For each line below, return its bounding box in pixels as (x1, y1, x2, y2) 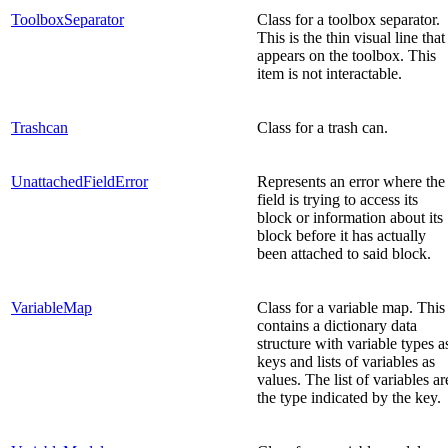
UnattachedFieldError (11, 172, 148, 190)
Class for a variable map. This (257, 298, 445, 316)
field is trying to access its (257, 190, 418, 208)
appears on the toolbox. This (257, 46, 436, 64)
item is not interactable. (257, 64, 402, 82)
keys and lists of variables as (257, 352, 435, 370)
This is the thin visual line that (257, 28, 445, 46)
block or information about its (257, 208, 443, 226)
